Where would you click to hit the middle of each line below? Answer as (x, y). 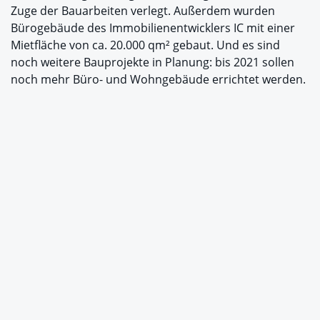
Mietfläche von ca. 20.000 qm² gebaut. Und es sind (145, 45)
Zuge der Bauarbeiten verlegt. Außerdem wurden (143, 10)
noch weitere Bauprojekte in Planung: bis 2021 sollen (152, 62)
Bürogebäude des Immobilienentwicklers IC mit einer (153, 27)
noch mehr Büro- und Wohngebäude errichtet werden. (158, 79)
